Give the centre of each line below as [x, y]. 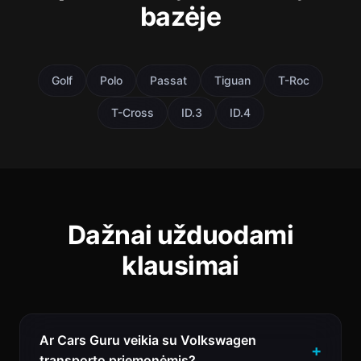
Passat [168, 80]
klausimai [180, 266]
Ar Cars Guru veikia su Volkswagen [148, 340]
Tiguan [232, 80]
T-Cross [132, 112]
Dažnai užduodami [180, 235]
